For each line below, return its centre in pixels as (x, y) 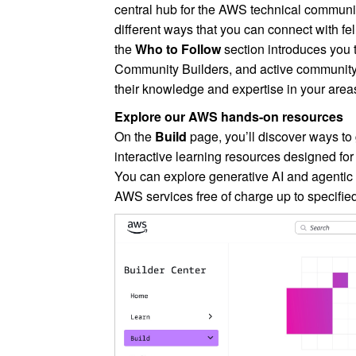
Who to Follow (178, 49)
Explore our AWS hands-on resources (229, 117)
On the (135, 137)
